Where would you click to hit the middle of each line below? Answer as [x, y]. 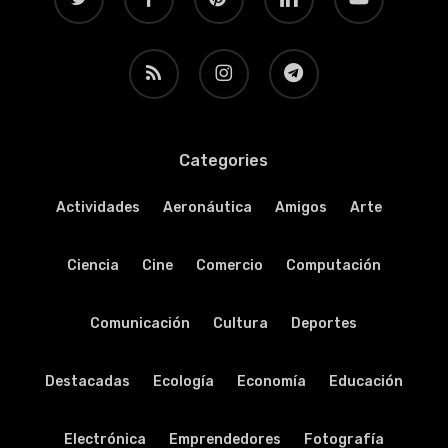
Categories [224, 160]
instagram [231, 58]
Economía [271, 381]
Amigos [300, 207]
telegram [297, 58]
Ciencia [92, 265]
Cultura [241, 323]
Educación [365, 381]
